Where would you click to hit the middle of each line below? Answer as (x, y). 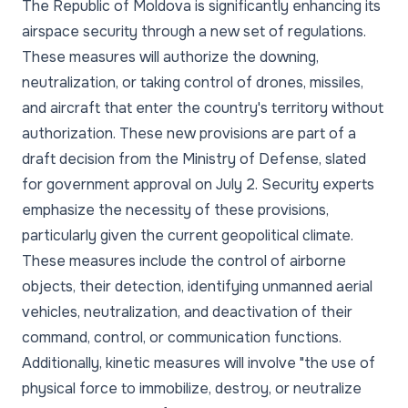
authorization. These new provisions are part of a (189, 133)
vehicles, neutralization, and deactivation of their (187, 312)
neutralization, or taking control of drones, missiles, (193, 82)
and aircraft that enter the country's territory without (203, 108)
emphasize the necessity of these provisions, (175, 210)
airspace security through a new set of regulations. (194, 31)
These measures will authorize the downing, (170, 57)
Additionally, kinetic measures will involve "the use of (199, 363)
